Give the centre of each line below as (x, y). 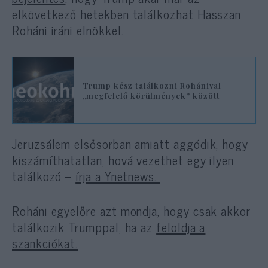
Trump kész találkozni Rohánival (152, 85)
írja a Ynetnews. (118, 176)
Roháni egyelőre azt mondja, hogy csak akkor (131, 210)
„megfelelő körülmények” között (151, 95)
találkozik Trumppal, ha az (84, 226)
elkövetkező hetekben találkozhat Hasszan (127, 13)
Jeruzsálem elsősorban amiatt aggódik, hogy (130, 143)
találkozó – (44, 176)
